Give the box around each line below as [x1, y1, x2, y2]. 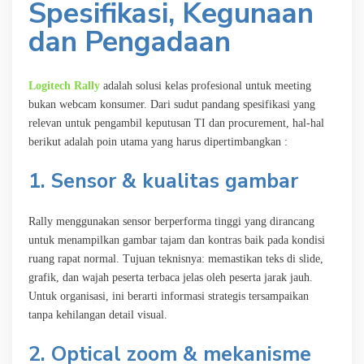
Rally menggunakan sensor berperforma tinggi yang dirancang [28, 214, 314, 227]
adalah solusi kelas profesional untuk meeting [100, 79, 311, 92]
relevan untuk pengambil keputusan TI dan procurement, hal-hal [28, 116, 324, 129]
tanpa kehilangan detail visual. [28, 308, 167, 321]
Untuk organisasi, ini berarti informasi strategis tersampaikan [28, 289, 309, 302]
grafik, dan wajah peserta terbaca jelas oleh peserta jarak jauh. [28, 271, 313, 284]
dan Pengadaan [28, 22, 231, 61]
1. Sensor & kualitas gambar [28, 167, 298, 195]
